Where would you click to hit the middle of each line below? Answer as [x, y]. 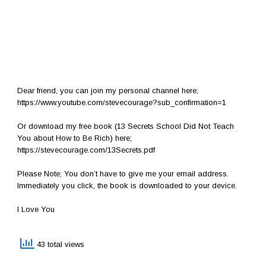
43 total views [59, 245]
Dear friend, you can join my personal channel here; [108, 90]
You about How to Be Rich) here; [75, 138]
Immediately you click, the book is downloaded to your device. [127, 185]
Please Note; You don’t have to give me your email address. [123, 173]
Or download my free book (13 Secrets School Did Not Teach [126, 126]
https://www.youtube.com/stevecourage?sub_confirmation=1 [122, 102]
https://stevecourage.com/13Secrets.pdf [86, 150]
